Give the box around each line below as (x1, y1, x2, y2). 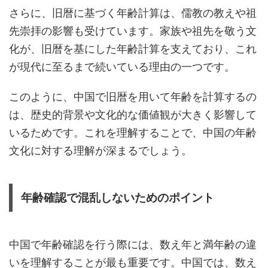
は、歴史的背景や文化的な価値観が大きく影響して (9, 108, 257, 121)
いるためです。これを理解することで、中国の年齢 (9, 126, 257, 139)
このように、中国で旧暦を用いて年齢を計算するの (9, 90, 257, 103)
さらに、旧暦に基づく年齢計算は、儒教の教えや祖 (9, 6, 257, 19)
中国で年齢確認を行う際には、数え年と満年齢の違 (9, 237, 257, 251)
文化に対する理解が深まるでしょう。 (9, 144, 192, 157)
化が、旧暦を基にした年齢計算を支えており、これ (9, 42, 257, 55)
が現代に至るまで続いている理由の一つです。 (9, 60, 235, 73)
